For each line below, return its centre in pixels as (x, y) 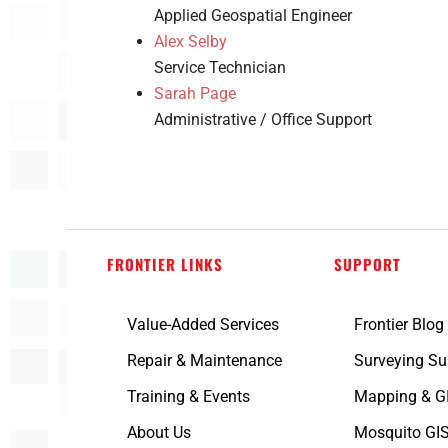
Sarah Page (194, 94)
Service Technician (219, 68)
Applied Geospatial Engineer (252, 16)
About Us (159, 432)
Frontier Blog (398, 324)
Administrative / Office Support (262, 120)
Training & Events (189, 396)
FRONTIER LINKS (165, 263)
